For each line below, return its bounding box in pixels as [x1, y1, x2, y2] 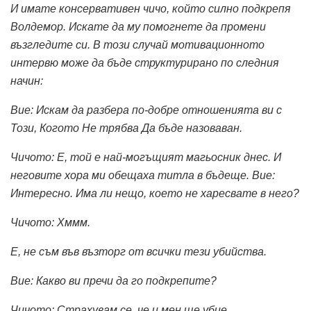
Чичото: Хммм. [10, 217, 90, 229]
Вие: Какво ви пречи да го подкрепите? [10, 275, 217, 287]
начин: [10, 75, 43, 87]
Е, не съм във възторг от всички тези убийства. [10, 246, 267, 258]
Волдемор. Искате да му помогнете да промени [10, 21, 266, 33]
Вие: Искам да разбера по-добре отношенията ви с [10, 104, 282, 117]
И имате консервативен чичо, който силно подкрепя [10, 3, 291, 15]
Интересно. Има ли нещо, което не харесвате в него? [10, 187, 299, 200]
